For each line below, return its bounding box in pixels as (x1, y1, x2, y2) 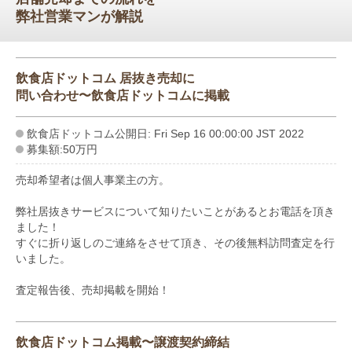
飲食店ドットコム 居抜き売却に (16, 71, 195, 85)
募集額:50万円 (27, 142, 97, 156)
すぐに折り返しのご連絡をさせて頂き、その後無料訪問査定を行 (16, 236, 335, 249)
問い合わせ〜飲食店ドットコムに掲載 (16, 88, 229, 102)
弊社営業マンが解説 (16, 8, 143, 24)
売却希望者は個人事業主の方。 (16, 173, 170, 186)
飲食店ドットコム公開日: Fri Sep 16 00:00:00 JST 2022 (27, 126, 304, 140)
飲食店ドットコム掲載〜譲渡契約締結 (16, 335, 229, 349)
